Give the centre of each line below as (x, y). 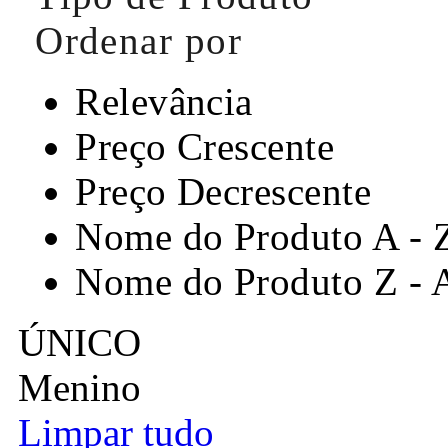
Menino (79, 387)
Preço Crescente (205, 146)
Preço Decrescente (223, 191)
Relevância (164, 101)
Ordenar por (138, 40)
